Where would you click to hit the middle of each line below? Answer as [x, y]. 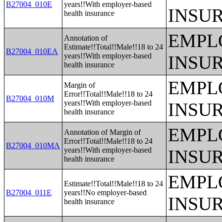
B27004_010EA [32, 51]
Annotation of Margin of [103, 132]
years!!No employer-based [106, 193]
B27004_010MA [33, 145]
